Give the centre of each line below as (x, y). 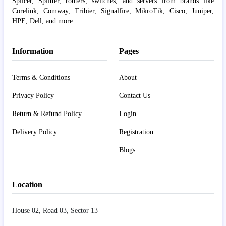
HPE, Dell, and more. (43, 21)
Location (27, 184)
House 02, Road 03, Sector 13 (55, 210)
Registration (136, 132)
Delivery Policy (35, 132)
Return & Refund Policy (47, 114)
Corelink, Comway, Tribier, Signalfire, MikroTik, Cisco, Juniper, (113, 11)
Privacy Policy (33, 95)
